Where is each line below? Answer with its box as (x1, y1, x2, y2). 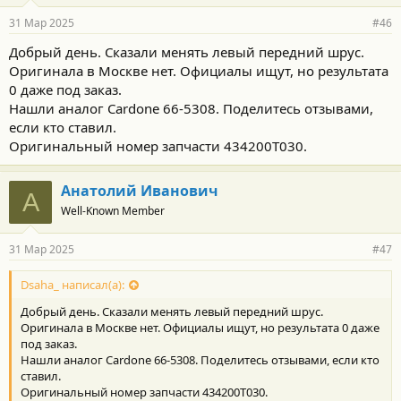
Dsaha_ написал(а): (21, 277, 124, 294)
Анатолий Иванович (61, 181, 218, 200)
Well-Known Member (61, 203, 165, 218)
